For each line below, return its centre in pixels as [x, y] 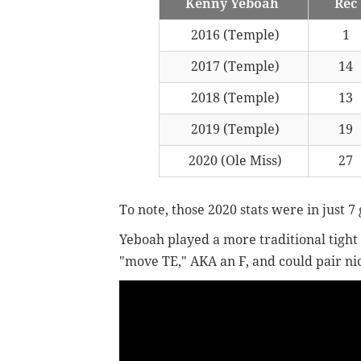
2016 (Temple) [234, 35]
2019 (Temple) [234, 129]
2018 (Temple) [234, 98]
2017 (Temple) [234, 66]
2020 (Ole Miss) [234, 160]
